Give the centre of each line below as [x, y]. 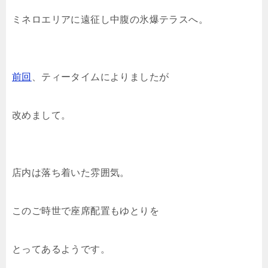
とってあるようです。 [61, 249]
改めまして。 [42, 115]
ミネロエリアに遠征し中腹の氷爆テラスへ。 [110, 19]
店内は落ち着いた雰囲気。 [71, 172]
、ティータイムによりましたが [100, 77]
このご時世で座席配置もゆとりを [86, 211]
